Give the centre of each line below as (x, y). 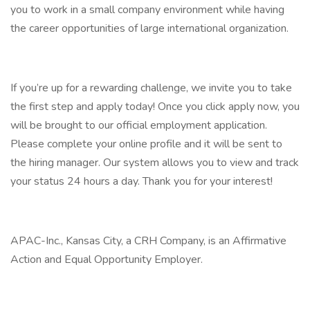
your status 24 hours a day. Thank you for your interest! (142, 181)
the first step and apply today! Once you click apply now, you (155, 107)
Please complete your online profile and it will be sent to (146, 144)
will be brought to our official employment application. (139, 125)
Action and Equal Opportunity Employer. (107, 259)
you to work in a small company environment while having (147, 10)
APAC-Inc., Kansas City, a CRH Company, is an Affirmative (148, 241)
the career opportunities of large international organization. (149, 28)
